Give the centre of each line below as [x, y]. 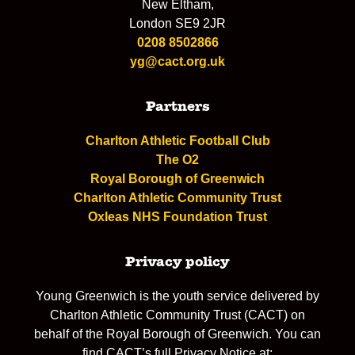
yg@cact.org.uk [177, 61]
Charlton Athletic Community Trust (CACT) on [177, 315]
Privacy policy [177, 263]
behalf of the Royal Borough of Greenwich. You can [177, 334]
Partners [177, 107]
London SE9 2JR [177, 23]
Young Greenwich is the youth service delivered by [177, 296]
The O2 [177, 160]
